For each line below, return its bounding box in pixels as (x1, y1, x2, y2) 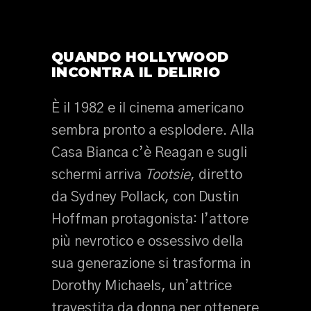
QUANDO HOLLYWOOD (51, 49, 229, 65)
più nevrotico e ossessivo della (51, 235, 243, 249)
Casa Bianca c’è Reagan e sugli (51, 146, 247, 160)
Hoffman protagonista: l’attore (51, 212, 249, 226)
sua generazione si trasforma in (51, 257, 251, 271)
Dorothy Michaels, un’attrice (51, 279, 232, 293)
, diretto (190, 168, 242, 182)
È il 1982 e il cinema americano (51, 101, 244, 115)
